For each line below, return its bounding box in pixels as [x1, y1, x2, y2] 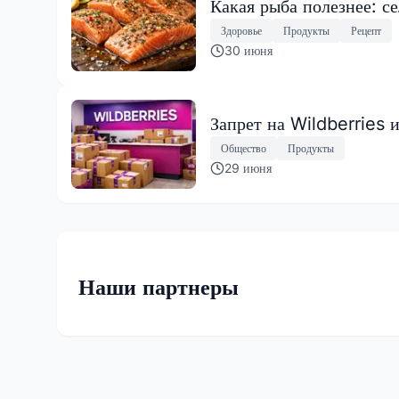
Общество [221, 141, 266, 155]
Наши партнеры [78, 273, 239, 300]
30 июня [224, 43, 273, 59]
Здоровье [221, 23, 262, 37]
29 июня [224, 160, 272, 176]
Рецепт [351, 23, 381, 37]
